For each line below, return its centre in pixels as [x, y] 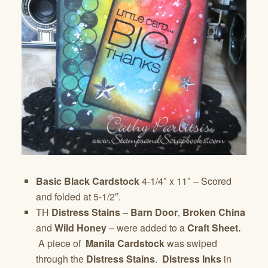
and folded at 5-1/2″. [78, 197]
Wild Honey [80, 228]
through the [61, 259]
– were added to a [147, 228]
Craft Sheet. [214, 228]
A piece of [61, 243]
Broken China [214, 212]
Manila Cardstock [125, 243]
